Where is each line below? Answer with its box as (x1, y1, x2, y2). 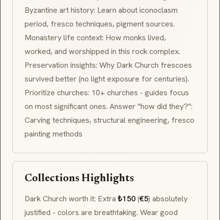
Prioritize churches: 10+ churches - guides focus (25, 87, 189, 98)
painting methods (25, 129, 82, 139)
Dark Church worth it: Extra (25, 193, 118, 204)
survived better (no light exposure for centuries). (25, 74, 189, 84)
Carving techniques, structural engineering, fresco (25, 115, 194, 126)
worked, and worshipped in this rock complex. (25, 46, 180, 57)
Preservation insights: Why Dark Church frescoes (25, 60, 192, 71)
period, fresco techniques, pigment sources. (25, 19, 175, 29)
